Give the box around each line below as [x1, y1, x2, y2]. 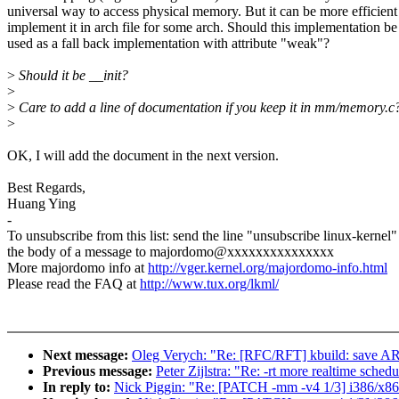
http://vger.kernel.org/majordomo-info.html [148, 260, 387, 276]
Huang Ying [7, 196, 76, 212]
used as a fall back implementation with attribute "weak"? [7, 36, 330, 52]
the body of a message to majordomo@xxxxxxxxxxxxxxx [7, 244, 334, 260]
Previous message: [43, 363, 156, 379]
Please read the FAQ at [7, 276, 140, 292]
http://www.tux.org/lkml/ [140, 276, 279, 292]
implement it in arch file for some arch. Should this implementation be [7, 20, 397, 36]
